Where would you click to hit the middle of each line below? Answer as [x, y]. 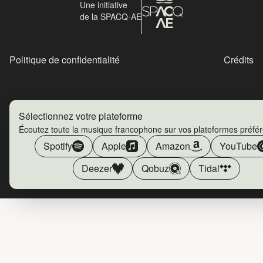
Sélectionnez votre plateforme [81, 116]
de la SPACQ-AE [111, 16]
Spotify [58, 146]
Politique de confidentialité [65, 60]
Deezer [97, 168]
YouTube [238, 146]
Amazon [173, 146]
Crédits [239, 60]
